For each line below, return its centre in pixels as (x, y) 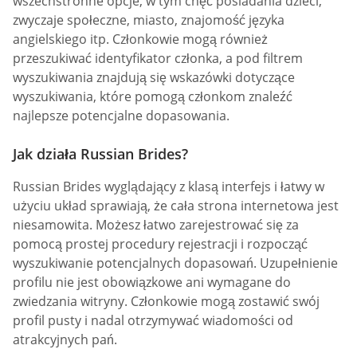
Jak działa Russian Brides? (100, 153)
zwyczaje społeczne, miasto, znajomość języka (149, 20)
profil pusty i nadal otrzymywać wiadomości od (153, 320)
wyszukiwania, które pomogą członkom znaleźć (153, 97)
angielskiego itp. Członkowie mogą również (140, 39)
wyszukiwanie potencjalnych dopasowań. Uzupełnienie (175, 263)
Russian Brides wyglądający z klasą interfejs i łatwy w (169, 186)
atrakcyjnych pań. (65, 339)
